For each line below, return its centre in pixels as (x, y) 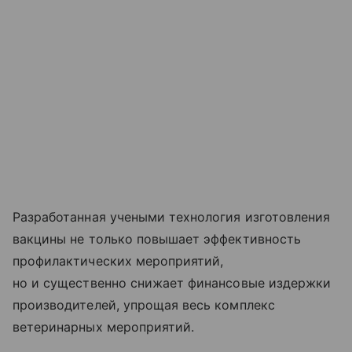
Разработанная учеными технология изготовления (172, 217)
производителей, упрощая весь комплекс (144, 305)
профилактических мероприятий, (118, 261)
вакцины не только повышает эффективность (157, 239)
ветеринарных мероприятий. (106, 327)
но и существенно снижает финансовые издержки (172, 283)
